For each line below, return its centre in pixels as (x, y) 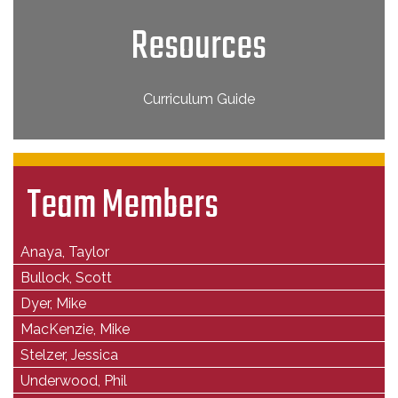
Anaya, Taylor (65, 251)
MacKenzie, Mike (75, 329)
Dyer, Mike (53, 303)
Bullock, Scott (66, 277)
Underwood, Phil (74, 380)
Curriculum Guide (199, 99)
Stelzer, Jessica (69, 354)
